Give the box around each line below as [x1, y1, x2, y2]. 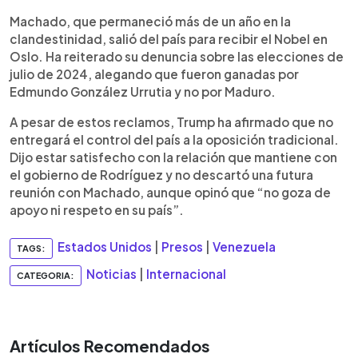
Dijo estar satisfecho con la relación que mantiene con [10, 149, 337, 165]
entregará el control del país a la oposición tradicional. [10, 132, 339, 147]
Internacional [146, 266, 226, 282]
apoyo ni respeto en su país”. [10, 202, 184, 217]
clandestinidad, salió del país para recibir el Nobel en [10, 31, 328, 46]
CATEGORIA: [17, 270, 74, 280]
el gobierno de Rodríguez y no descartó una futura [10, 167, 313, 182]
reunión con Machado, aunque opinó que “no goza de [10, 185, 331, 200]
